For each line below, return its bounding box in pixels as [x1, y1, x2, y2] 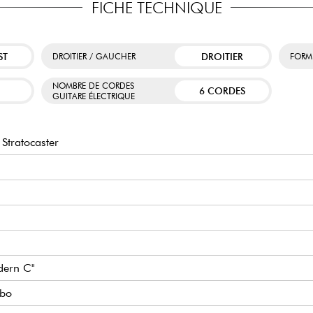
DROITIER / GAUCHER [52, 51, 136, 62]
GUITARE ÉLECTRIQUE [52, 90, 135, 101]
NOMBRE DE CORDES [52, 80, 134, 91]
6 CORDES [198, 85, 245, 96]
